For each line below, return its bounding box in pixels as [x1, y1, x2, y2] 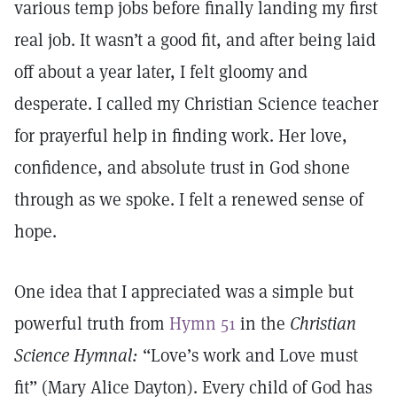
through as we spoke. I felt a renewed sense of [14, 188, 363, 211]
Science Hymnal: [14, 344, 138, 367]
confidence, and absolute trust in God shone [14, 156, 350, 179]
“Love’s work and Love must [138, 344, 358, 367]
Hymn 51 [169, 312, 236, 335]
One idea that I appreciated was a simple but [14, 280, 354, 303]
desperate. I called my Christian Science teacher [14, 92, 378, 115]
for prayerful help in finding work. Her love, [14, 124, 347, 147]
